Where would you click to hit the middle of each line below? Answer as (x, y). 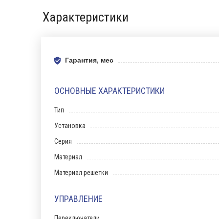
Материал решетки (81, 173)
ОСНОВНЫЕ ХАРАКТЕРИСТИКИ (109, 91)
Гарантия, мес (89, 60)
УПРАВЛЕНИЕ (78, 199)
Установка (70, 126)
